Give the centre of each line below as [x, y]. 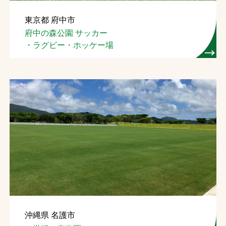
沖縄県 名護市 [50, 215]
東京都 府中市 [50, 19]
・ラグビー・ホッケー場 [69, 45]
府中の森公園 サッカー [66, 33]
